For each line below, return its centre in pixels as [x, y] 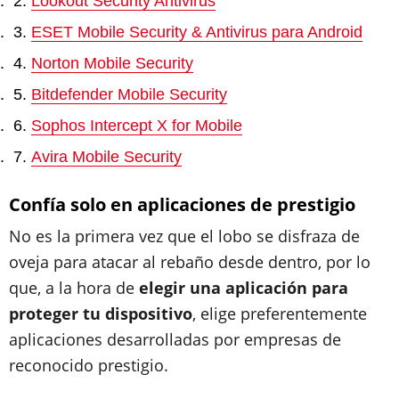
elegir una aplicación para [244, 288]
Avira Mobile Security [106, 157]
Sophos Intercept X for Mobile [137, 126]
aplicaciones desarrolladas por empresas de [175, 339]
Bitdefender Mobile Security [129, 94]
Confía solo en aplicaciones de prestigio [182, 204]
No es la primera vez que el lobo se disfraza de [184, 236]
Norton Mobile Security [112, 63]
